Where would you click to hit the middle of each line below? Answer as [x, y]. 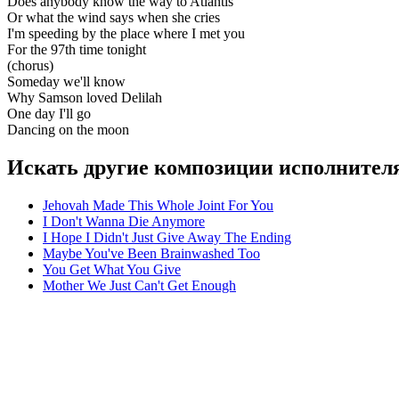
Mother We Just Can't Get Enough [139, 285]
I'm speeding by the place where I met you [126, 33]
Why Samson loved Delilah [85, 97]
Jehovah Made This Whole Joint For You [158, 205]
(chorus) [30, 65]
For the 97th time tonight [77, 49]
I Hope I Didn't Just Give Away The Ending [167, 237]
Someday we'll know [66, 81]
